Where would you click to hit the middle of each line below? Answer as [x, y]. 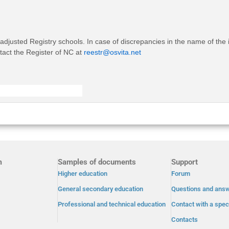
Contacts [185, 220]
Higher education [83, 174]
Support [185, 162]
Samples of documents [97, 162]
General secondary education [101, 189]
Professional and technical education [112, 204]
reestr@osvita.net [112, 52]
